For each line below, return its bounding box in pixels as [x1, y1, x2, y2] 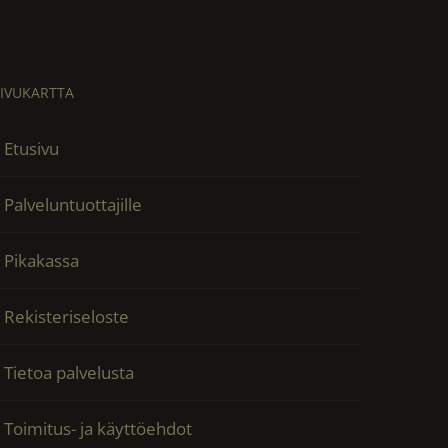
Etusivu [4, 136, 60, 160]
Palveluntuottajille [4, 192, 143, 216]
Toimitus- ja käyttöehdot [4, 416, 193, 440]
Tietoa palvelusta [4, 360, 135, 384]
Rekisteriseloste [4, 304, 130, 328]
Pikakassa [4, 248, 80, 272]
